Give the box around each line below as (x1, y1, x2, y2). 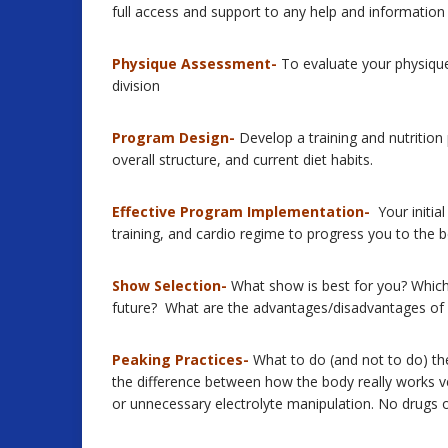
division (112, 75, 160, 95)
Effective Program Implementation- (112, 201, 370, 221)
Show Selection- (112, 275, 227, 295)
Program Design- (112, 127, 235, 147)
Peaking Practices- (112, 349, 249, 369)
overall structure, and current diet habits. (112, 149, 373, 169)
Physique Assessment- (112, 53, 277, 73)
